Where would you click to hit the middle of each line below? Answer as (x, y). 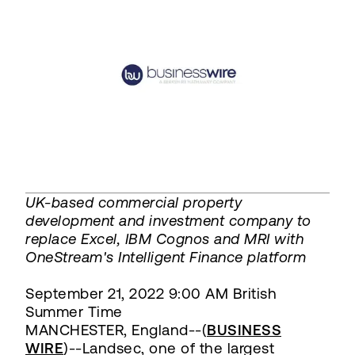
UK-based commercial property (134, 202)
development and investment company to (168, 220)
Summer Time (74, 311)
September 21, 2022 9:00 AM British (151, 293)
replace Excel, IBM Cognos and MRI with (164, 239)
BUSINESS (244, 330)
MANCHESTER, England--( (116, 330)
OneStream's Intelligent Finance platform (166, 257)
